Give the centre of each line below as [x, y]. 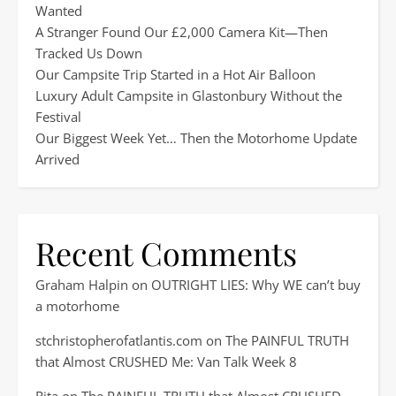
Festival [58, 117]
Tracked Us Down [89, 53]
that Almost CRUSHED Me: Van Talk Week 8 [166, 362]
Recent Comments [166, 253]
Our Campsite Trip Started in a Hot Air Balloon [175, 74]
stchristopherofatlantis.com [119, 340]
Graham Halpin [82, 285]
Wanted [59, 11]
